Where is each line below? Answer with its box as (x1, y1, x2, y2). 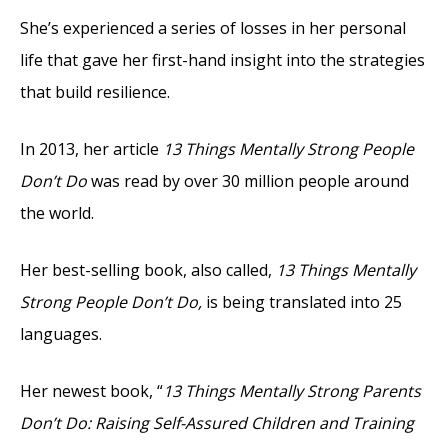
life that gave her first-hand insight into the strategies (20, 48, 425, 71)
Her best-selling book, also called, (20, 258, 276, 281)
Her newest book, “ (20, 379, 163, 402)
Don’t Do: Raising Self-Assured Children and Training (20, 411, 414, 434)
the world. (20, 201, 94, 224)
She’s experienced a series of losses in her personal (20, 16, 406, 39)
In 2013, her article (20, 137, 163, 160)
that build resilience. (20, 80, 170, 103)
